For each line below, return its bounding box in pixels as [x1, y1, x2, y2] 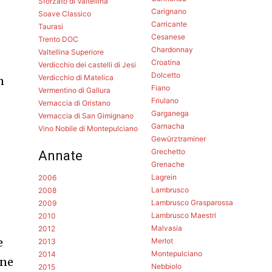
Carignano [151, 6, 186, 16]
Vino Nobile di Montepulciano [38, 123, 138, 133]
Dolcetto [151, 70, 180, 80]
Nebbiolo [151, 261, 182, 271]
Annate [38, 148, 83, 163]
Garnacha [151, 121, 185, 131]
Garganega [151, 108, 189, 118]
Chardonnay [151, 44, 193, 54]
